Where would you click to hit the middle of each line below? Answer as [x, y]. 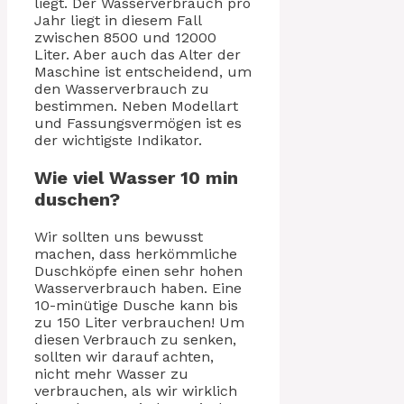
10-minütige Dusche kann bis [136, 305]
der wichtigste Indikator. [118, 140]
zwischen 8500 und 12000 [125, 37]
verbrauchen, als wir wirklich [136, 390]
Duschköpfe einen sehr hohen [138, 271]
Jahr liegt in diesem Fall [118, 20]
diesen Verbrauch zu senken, [135, 339]
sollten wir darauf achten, [124, 356]
